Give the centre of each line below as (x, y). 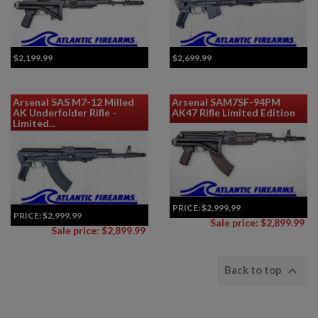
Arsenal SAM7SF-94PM (226, 102)
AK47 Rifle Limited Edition (234, 112)
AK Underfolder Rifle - (65, 112)
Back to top (254, 269)
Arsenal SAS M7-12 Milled (73, 102)
